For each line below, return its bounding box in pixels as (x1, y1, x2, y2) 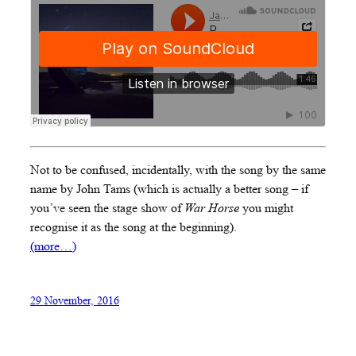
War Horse (184, 199, 239, 215)
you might (239, 199, 293, 215)
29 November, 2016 (30, 294, 119, 308)
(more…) (30, 238, 76, 253)
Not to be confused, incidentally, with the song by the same (30, 161, 326, 177)
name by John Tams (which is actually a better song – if (30, 180, 308, 196)
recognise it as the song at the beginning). (30, 219, 237, 234)
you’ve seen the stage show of (30, 199, 184, 215)
